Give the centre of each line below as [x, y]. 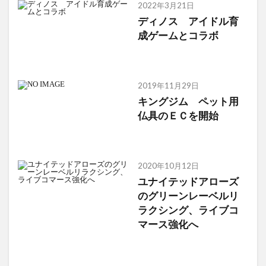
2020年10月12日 [168, 165]
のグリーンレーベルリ [188, 196]
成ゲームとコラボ [178, 36]
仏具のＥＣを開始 [178, 115]
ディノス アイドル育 [188, 21]
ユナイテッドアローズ [188, 181]
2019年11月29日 [168, 85]
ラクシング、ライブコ [188, 210]
